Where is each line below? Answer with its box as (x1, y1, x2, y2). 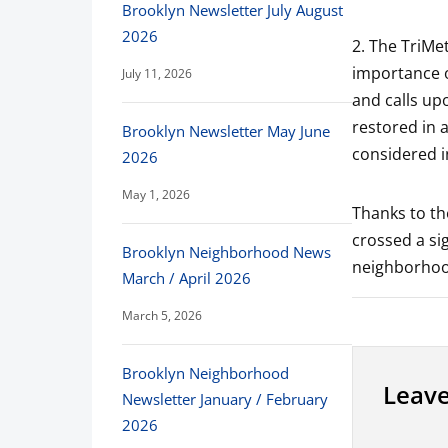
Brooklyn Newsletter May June (122, 121, 330, 141)
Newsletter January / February (122, 389, 328, 409)
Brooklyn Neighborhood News (122, 242, 331, 262)
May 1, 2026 (122, 186, 190, 203)
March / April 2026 (122, 268, 251, 288)
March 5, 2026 (122, 307, 202, 324)
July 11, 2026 (122, 65, 192, 82)
